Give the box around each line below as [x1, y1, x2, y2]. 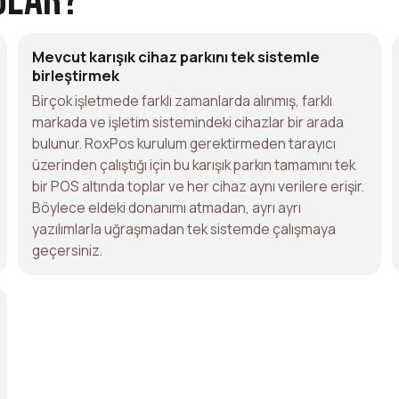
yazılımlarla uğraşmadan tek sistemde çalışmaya [32, 218, 336, 239]
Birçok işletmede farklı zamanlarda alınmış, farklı [32, 90, 332, 110]
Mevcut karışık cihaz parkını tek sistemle [32, 45, 320, 67]
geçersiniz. [32, 240, 102, 260]
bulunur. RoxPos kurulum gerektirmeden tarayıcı [32, 133, 336, 153]
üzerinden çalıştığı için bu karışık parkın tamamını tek [32, 154, 355, 175]
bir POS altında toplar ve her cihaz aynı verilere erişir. [32, 175, 364, 196]
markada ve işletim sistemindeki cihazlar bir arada [32, 111, 344, 132]
